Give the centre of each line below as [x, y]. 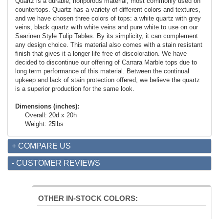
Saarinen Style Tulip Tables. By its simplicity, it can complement [107, 36]
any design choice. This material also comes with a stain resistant [109, 45]
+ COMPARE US [41, 146]
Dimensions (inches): [47, 107]
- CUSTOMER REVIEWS [56, 163]
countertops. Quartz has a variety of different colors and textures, [108, 10]
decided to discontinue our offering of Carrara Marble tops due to [106, 63]
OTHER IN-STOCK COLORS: [88, 198]
